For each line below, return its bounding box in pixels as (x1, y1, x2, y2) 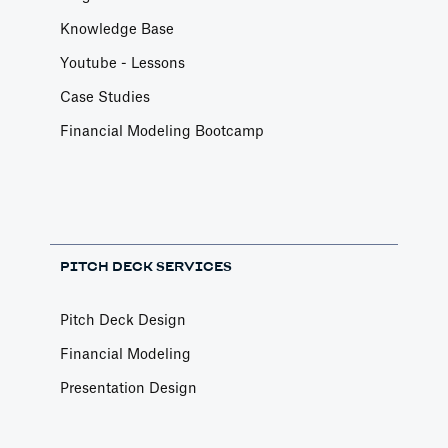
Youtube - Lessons (60, 57, 185, 71)
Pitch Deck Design (60, 314, 186, 328)
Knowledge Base (60, 23, 174, 37)
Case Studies (60, 91, 150, 105)
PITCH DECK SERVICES (60, 260, 232, 274)
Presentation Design (60, 382, 197, 396)
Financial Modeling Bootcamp (60, 125, 264, 139)
